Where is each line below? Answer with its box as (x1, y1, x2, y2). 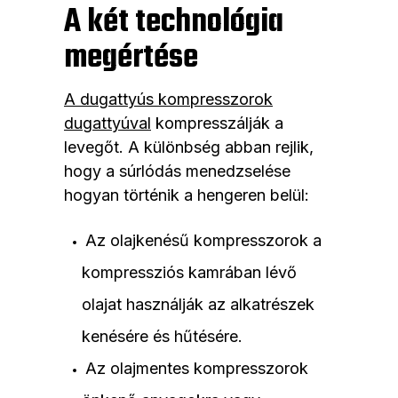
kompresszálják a (151, 114, 283, 133)
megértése (64, 33, 198, 84)
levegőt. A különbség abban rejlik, (64, 138, 314, 157)
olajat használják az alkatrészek (82, 295, 314, 314)
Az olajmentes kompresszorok (85, 359, 308, 378)
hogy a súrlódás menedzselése (64, 162, 291, 181)
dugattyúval (64, 114, 151, 133)
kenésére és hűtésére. (82, 327, 243, 346)
